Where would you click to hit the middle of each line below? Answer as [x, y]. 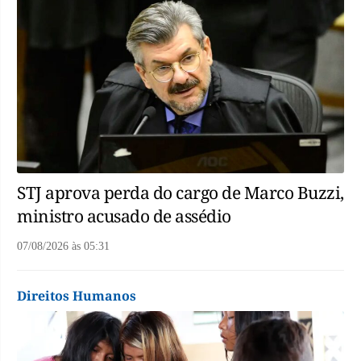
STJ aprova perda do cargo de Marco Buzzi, [180, 193]
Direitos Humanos [77, 296]
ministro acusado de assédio [124, 216]
